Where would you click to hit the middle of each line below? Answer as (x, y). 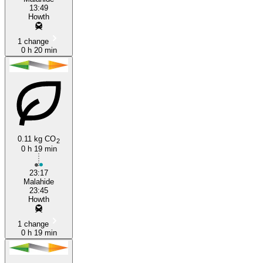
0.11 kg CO (37, 139)
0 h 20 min (39, 50)
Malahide (39, 181)
